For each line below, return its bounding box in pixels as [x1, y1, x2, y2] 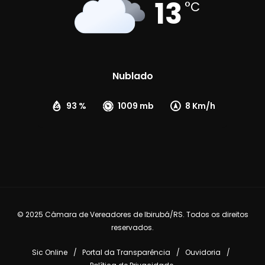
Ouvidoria [185, 247, 221, 258]
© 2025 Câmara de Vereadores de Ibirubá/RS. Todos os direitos [17, 209, 248, 220]
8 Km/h [185, 100, 215, 112]
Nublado [112, 69, 153, 83]
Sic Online [31, 247, 67, 258]
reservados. [111, 222, 154, 233]
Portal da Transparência [82, 247, 170, 258]
